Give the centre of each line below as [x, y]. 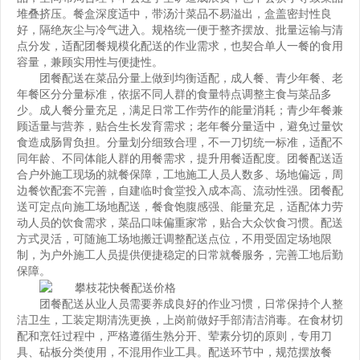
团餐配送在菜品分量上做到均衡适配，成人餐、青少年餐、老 [191, 78]
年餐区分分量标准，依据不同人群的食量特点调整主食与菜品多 [174, 94]
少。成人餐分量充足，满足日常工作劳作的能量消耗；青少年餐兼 [180, 110]
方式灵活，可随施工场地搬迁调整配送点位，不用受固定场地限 [174, 239]
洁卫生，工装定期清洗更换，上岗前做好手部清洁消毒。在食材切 [180, 320]
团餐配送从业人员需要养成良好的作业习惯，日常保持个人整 [191, 304]
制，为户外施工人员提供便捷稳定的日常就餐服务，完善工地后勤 [180, 255]
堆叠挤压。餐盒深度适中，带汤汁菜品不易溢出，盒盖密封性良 [174, 14]
